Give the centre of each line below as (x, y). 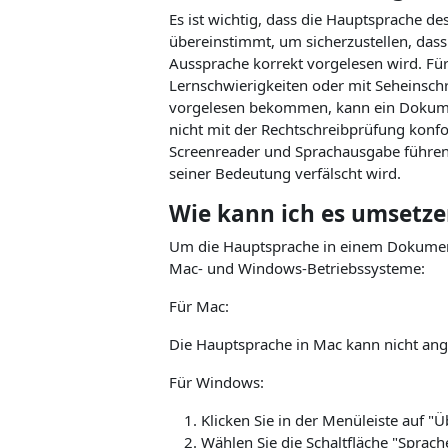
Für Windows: (216, 382)
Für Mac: (198, 306)
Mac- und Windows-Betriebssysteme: (296, 268)
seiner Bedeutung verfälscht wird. (284, 173)
